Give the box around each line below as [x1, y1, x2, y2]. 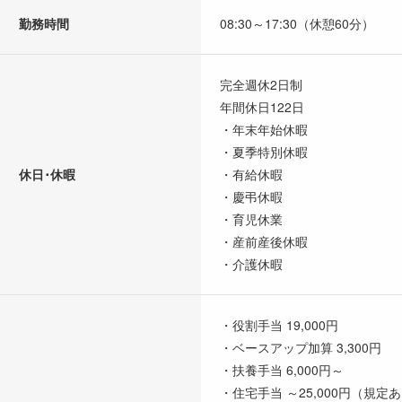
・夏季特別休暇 [220, 142, 308, 161]
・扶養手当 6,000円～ [220, 360, 344, 379]
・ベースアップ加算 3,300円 [220, 337, 381, 356]
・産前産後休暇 [220, 232, 308, 250]
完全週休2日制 [220, 74, 302, 93]
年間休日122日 [220, 97, 304, 116]
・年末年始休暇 [220, 119, 308, 138]
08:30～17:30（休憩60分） [220, 13, 374, 32]
